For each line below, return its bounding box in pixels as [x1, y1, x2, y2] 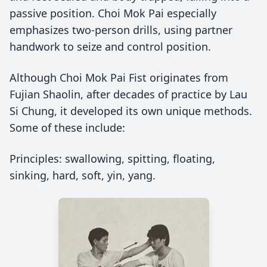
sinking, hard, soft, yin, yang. [10, 168, 156, 182]
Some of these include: [10, 120, 125, 135]
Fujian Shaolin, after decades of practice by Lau [10, 87, 247, 101]
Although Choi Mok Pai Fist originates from [10, 70, 228, 85]
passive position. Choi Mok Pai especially [10, 6, 216, 20]
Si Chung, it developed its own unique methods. [10, 104, 252, 118]
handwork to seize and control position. [10, 39, 211, 54]
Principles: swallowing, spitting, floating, [10, 151, 215, 166]
